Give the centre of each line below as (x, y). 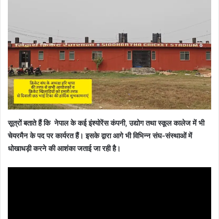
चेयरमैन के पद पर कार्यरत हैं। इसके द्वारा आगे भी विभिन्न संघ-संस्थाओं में (100, 135)
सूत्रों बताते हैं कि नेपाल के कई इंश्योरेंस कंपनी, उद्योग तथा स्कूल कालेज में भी (106, 123)
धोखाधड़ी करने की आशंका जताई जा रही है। (64, 148)
